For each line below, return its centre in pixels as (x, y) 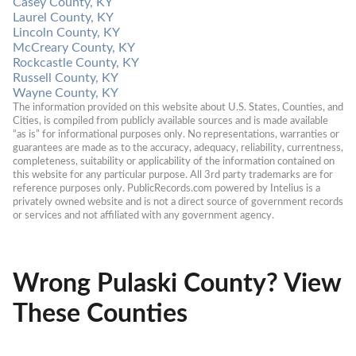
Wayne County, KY (66, 93)
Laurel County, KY (63, 17)
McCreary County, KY (74, 47)
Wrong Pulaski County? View (177, 284)
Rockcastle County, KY (76, 62)
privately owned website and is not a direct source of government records (178, 201)
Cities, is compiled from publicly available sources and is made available (170, 120)
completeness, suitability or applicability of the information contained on (174, 161)
